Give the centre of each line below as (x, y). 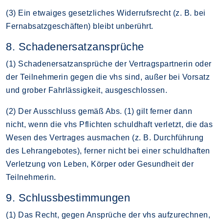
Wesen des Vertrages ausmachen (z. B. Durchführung (105, 137)
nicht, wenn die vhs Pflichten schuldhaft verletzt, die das (109, 124)
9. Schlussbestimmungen (68, 197)
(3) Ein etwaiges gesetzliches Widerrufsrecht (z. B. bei (106, 13)
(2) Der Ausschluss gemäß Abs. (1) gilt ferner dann (99, 111)
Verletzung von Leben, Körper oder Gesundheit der (100, 164)
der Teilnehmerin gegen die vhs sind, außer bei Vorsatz (108, 77)
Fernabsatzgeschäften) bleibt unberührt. (80, 26)
